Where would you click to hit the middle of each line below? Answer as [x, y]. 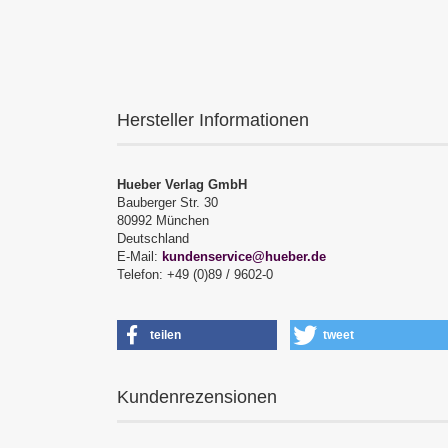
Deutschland [153, 238]
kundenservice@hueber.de [244, 256]
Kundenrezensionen [197, 397]
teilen [165, 335]
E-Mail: [139, 256]
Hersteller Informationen [213, 120]
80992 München [163, 220]
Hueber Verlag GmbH [182, 184]
